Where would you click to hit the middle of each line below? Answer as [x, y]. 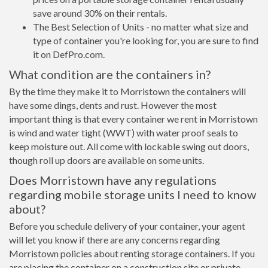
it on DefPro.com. [69, 54]
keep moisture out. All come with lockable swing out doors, [129, 146]
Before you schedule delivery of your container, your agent [127, 226]
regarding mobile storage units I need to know [133, 194]
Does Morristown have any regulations [113, 180]
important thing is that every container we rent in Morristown [133, 119]
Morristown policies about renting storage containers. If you [132, 253]
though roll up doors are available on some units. [106, 160]
